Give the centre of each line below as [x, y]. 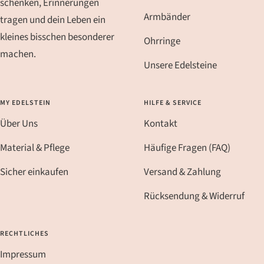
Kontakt [161, 123]
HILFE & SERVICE [173, 103]
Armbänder [167, 17]
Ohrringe [162, 41]
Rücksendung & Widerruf [194, 196]
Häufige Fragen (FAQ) [187, 148]
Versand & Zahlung [182, 172]
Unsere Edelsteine [180, 65]
